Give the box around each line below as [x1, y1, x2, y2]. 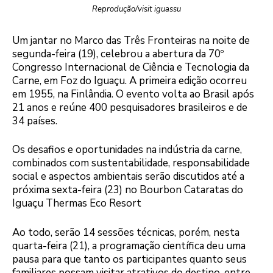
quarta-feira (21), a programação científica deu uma [12, 238, 246, 253]
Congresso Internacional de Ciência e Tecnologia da [12, 60, 249, 74]
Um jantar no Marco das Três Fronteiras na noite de [12, 33, 250, 48]
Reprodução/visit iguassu [92, 3, 181, 15]
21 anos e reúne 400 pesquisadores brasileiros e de [12, 100, 247, 115]
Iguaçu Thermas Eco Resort [12, 196, 141, 211]
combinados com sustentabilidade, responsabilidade [12, 156, 250, 171]
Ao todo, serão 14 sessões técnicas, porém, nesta [12, 225, 239, 239]
